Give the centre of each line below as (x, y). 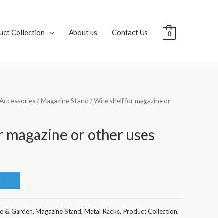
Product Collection (150, 211)
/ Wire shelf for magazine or (129, 100)
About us (83, 32)
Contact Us (130, 32)
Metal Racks (102, 211)
